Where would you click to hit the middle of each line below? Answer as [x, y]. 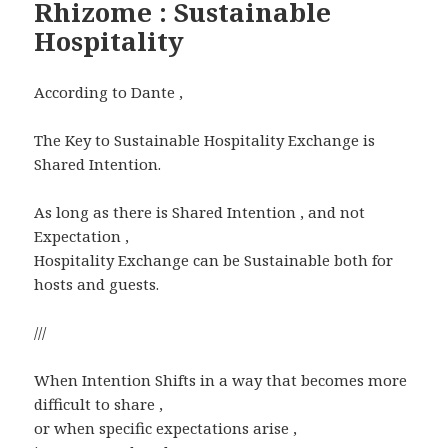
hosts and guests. [97, 283]
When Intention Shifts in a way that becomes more [221, 379]
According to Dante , [109, 91]
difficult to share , [99, 403]
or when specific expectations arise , [166, 427]
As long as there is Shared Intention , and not [200, 211]
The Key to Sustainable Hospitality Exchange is [205, 139]
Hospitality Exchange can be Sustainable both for [214, 259]
